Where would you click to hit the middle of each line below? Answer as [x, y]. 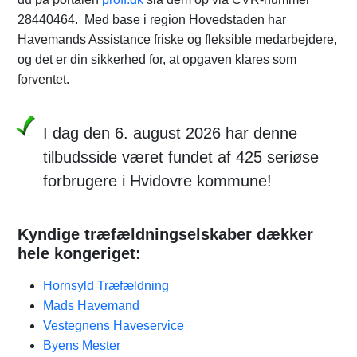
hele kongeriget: [79, 253]
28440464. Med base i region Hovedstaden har [152, 20]
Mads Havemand [91, 306]
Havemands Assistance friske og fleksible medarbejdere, [177, 39]
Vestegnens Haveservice [114, 326]
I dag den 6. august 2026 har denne [170, 133]
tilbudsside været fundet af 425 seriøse [181, 157]
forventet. [43, 79]
